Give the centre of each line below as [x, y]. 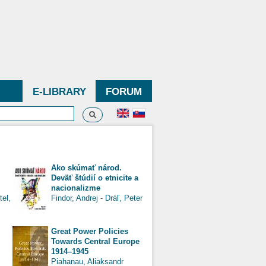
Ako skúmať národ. [86, 167]
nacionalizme [76, 188]
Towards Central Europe [95, 241]
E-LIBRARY [59, 92]
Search [104, 113]
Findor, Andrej [75, 198]
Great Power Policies [90, 231]
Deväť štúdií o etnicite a [95, 178]
